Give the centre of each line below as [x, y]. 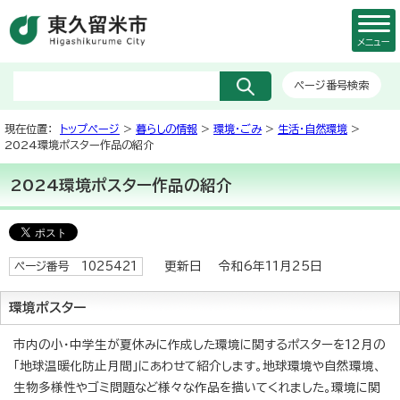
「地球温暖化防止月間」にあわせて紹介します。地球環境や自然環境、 [197, 366]
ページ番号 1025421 [76, 267]
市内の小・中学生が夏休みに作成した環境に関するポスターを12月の [200, 345]
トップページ [90, 129]
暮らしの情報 [167, 129]
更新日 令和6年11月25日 [237, 266]
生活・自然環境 [312, 129]
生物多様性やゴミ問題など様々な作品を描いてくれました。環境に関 [197, 387]
